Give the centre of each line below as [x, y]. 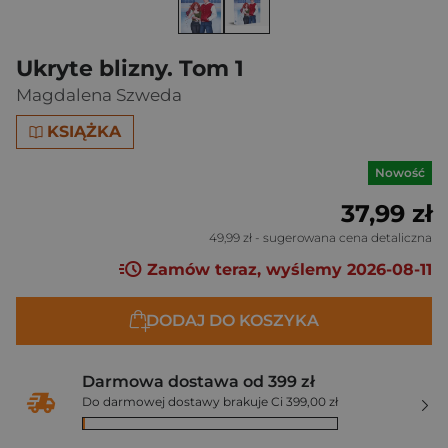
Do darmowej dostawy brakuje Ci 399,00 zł [210, 402]
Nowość [400, 172]
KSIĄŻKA [84, 131]
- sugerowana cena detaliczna [342, 237]
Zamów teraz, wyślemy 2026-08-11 [287, 270]
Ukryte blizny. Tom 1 [130, 68]
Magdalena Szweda [99, 95]
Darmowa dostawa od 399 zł [198, 382]
